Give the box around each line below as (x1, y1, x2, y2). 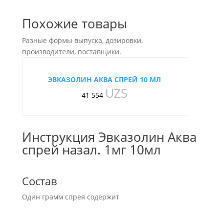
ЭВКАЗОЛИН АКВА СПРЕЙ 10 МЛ (48, 75, 161, 84)
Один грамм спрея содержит (22, 192, 119, 201)
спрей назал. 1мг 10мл (22, 141, 161, 158)
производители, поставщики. (22, 47, 121, 56)
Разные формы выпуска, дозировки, (22, 36, 143, 45)
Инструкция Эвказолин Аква (22, 128, 197, 146)
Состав (22, 174, 57, 188)
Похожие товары (22, 15, 127, 32)
